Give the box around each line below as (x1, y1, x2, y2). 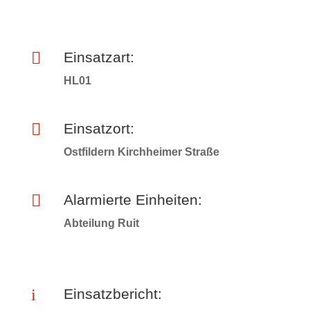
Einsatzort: (63, 120, 134, 136)
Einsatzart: (63, 49, 134, 65)
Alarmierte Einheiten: (63, 192, 202, 208)
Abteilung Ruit (63, 217, 139, 229)
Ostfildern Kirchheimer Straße (63, 146, 219, 158)
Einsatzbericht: (63, 286, 162, 302)
